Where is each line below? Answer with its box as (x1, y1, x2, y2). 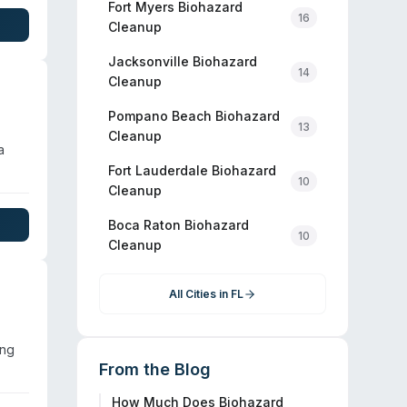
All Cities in (169, 287, 231, 301)
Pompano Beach (108, 108, 212, 124)
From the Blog (99, 360, 211, 379)
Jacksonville (108, 54, 189, 69)
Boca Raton (108, 217, 181, 233)
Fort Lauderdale (108, 163, 208, 178)
